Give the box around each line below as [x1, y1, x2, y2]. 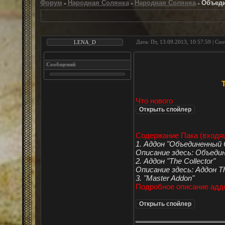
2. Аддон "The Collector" [135, 157, 215, 165]
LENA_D [73, 39, 96, 45]
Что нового [135, 96, 173, 105]
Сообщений [46, 61, 75, 67]
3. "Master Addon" [135, 174, 194, 182]
